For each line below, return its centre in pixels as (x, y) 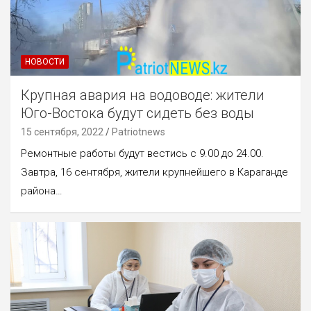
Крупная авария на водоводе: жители (143, 95)
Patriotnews (138, 132)
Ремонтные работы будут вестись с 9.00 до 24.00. (142, 153)
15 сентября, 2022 (62, 132)
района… (42, 191)
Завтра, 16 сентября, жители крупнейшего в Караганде (154, 172)
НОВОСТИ (45, 61)
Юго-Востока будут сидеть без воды (137, 113)
